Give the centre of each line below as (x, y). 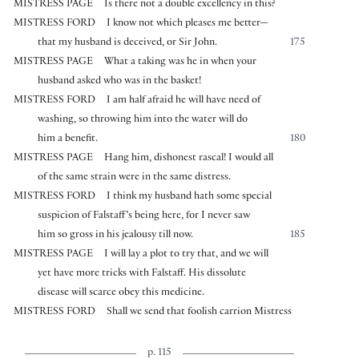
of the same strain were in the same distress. (135, 178)
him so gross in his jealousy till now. (116, 236)
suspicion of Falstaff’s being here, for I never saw (144, 217)
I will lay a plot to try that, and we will (187, 255)
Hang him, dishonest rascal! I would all (189, 159)
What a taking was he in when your (181, 63)
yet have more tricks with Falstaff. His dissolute (142, 274)
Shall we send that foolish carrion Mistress (200, 313)
